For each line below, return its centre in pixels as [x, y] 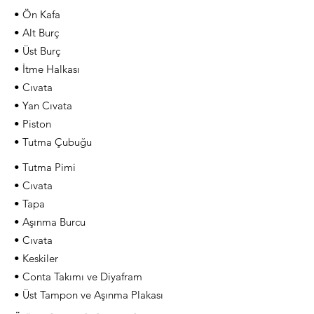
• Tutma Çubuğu [53, 142]
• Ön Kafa [37, 14]
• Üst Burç [37, 51]
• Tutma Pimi [45, 167]
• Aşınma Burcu [50, 222]
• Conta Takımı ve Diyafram [78, 277]
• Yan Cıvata [43, 105]
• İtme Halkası [47, 69]
